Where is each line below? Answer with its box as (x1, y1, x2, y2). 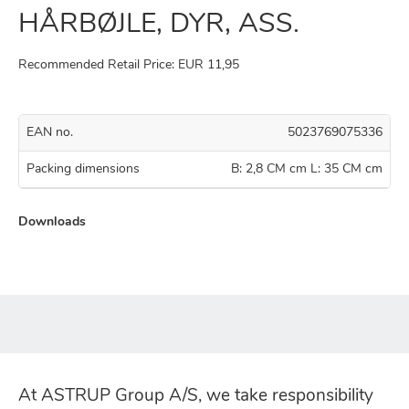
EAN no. (26, 125, 73, 140)
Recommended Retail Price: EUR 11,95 (18, 58, 239, 72)
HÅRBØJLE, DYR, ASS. (18, 10, 299, 39)
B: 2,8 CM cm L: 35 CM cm (231, 162, 383, 176)
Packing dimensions (26, 162, 140, 176)
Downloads (18, 215, 86, 229)
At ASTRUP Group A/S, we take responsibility (18, 387, 373, 405)
